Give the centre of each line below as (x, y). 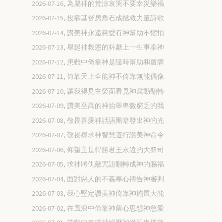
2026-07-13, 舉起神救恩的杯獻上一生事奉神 (98, 47)
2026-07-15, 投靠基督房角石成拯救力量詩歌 (98, 18)
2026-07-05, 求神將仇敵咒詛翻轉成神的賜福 (98, 164)
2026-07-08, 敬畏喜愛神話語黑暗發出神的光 (98, 120)
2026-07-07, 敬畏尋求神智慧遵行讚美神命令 (98, 135)
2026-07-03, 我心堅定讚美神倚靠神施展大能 (98, 194)
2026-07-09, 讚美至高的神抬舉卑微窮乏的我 (98, 106)
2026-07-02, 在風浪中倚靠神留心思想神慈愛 (98, 208)
